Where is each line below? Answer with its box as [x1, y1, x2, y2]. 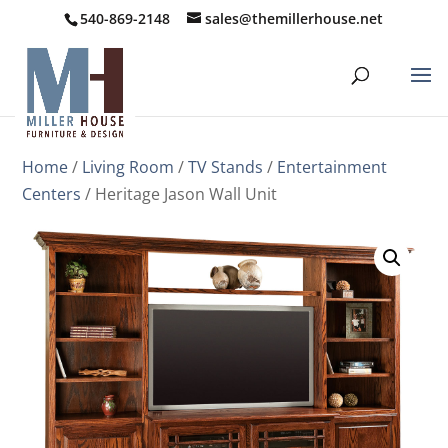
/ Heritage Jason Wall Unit [81, 183, 278, 205]
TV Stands [188, 156, 264, 178]
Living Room [82, 156, 175, 178]
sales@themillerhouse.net [205, 8, 384, 28]
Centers [22, 183, 82, 205]
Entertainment [277, 156, 388, 178]
